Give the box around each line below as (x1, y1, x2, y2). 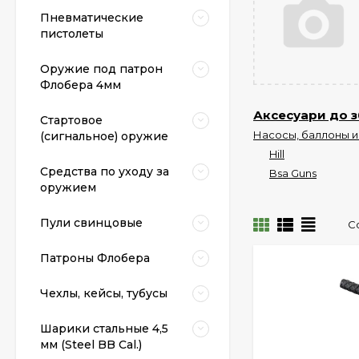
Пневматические (40, 10, 143, 25)
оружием (40, 180, 96, 195)
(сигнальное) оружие (40, 129, 168, 143)
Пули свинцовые (40, 216, 143, 230)
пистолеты (40, 26, 103, 41)
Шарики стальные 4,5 (40, 321, 168, 336)
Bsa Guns (269, 167, 317, 179)
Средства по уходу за (40, 164, 169, 179)
